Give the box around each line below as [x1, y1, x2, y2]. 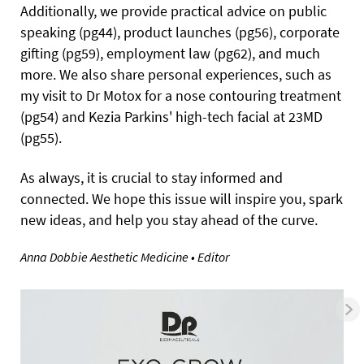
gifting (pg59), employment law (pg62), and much [20, 44, 320, 63]
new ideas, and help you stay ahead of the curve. [20, 210, 318, 230]
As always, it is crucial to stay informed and [20, 168, 283, 188]
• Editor [191, 249, 229, 266]
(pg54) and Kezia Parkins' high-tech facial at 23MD [20, 107, 323, 127]
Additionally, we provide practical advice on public [20, 2, 327, 21]
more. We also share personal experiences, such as [20, 65, 331, 84]
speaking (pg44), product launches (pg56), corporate [20, 23, 340, 42]
